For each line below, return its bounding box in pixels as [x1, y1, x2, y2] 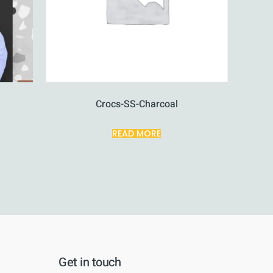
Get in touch [58, 253, 121, 272]
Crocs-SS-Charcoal [95, 97, 178, 112]
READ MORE [112, 127, 161, 140]
